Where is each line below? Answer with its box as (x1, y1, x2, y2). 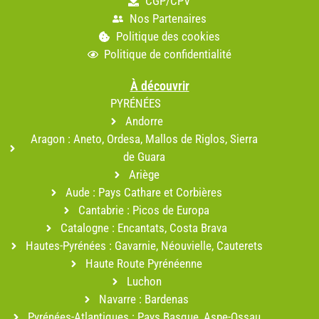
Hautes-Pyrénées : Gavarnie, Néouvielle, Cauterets (25, 239, 263, 253)
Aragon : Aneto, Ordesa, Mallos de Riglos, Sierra (30, 132, 258, 147)
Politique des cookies (115, 29, 220, 44)
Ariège (128, 167, 159, 182)
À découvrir (130, 78, 189, 94)
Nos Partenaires (129, 11, 206, 26)
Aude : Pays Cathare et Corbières (66, 185, 223, 200)
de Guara (122, 150, 165, 164)
